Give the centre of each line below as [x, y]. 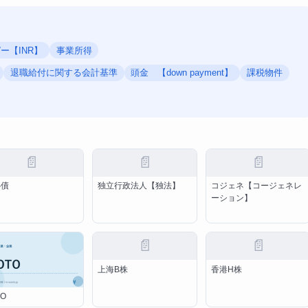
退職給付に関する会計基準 [64, 73]
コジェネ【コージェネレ [256, 185]
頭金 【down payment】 [182, 73]
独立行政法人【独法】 [139, 185]
